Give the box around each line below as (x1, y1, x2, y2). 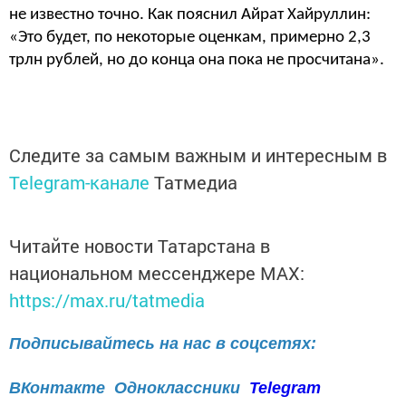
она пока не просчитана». (198, 52, 384, 70)
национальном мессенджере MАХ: (9, 260, 304, 285)
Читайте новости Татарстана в (9, 233, 270, 257)
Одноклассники (114, 379, 245, 398)
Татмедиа (154, 169, 237, 194)
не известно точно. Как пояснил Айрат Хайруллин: (9, 6, 371, 24)
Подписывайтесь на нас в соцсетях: (9, 333, 316, 353)
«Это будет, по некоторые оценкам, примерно (9, 29, 348, 47)
